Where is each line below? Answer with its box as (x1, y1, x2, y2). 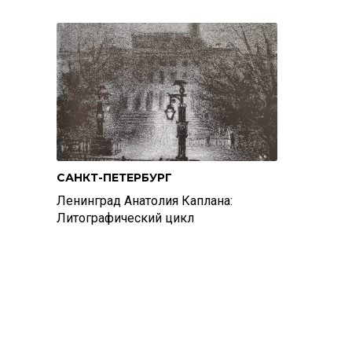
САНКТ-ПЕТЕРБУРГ (57, 170, 172, 185)
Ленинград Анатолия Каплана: (57, 193, 233, 208)
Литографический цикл (57, 211, 194, 225)
